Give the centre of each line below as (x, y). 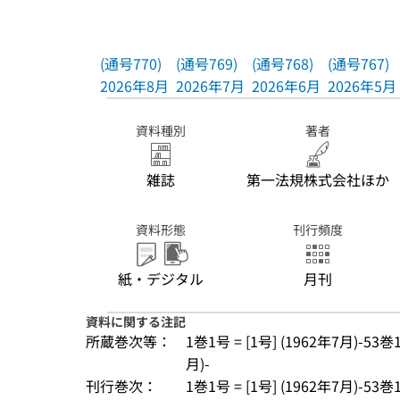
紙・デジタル (161, 279)
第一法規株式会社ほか (318, 179)
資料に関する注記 (136, 321)
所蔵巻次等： (129, 341)
